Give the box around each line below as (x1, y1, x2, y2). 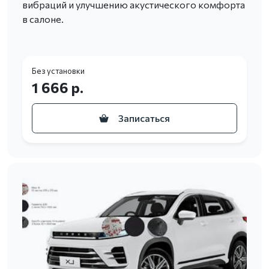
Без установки (32, 65, 85, 76)
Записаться (118, 112, 170, 124)
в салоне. (22, 13, 64, 25)
